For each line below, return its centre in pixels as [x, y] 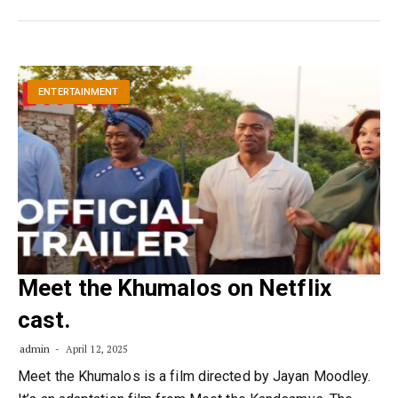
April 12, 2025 [96, 349]
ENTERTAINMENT [79, 92]
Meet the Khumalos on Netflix [175, 288]
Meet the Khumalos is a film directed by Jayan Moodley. [195, 376]
